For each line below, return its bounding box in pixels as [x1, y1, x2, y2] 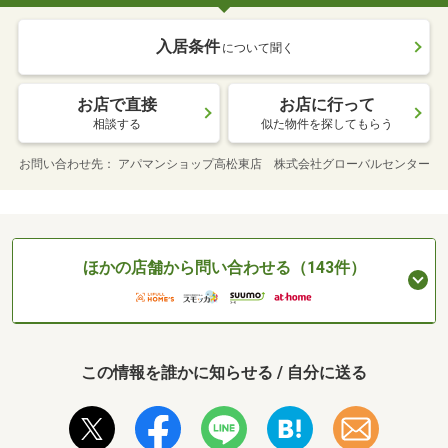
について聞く [222, 40, 294, 55]
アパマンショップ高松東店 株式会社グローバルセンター [117, 156, 430, 171]
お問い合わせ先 [18, 156, 103, 171]
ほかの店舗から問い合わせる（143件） [82, 257, 366, 277]
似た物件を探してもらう [261, 116, 393, 131]
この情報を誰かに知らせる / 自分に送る [81, 363, 367, 383]
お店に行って [279, 94, 375, 114]
